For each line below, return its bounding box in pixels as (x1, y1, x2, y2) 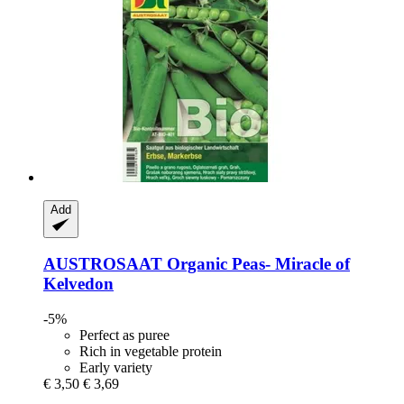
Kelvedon (43, 274, 114, 294)
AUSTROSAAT (43, 254, 162, 274)
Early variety (79, 360, 152, 376)
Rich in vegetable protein (79, 344, 222, 360)
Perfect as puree (79, 327, 170, 344)
